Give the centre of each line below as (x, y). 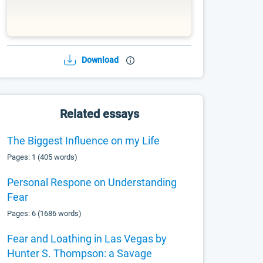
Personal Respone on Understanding (92, 182)
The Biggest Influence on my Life (84, 141)
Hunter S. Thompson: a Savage (80, 253)
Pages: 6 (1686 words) (45, 213)
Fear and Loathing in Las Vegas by (87, 239)
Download (100, 60)
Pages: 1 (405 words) (43, 157)
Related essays (99, 114)
